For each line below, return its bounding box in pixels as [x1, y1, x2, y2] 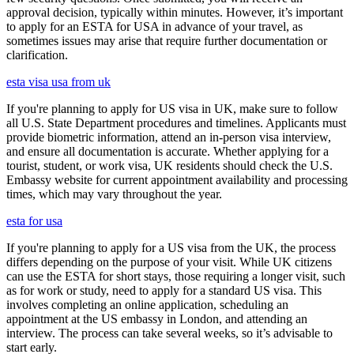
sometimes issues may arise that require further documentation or [6, 33, 327, 47]
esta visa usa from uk [6, 74, 111, 88]
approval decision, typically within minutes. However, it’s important [6, 5, 343, 19]
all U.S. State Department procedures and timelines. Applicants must [6, 115, 346, 130]
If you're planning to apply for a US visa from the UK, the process [6, 240, 336, 254]
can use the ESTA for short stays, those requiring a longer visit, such [6, 269, 345, 283]
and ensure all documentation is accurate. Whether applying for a [6, 144, 329, 158]
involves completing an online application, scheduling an [6, 297, 288, 311]
